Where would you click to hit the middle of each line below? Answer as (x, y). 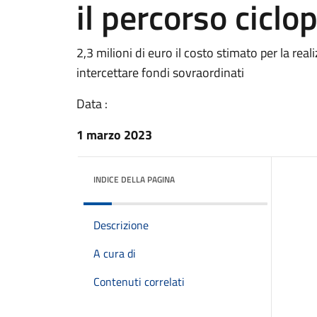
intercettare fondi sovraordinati (160, 73)
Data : (92, 104)
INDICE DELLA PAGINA (134, 179)
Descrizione (121, 225)
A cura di (115, 253)
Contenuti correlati (139, 282)
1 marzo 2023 (114, 135)
